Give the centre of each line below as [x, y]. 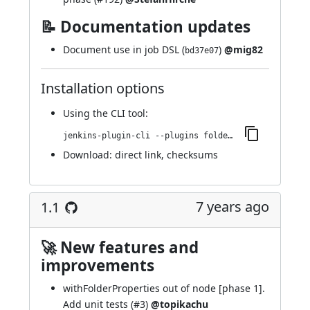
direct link [138, 155]
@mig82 [244, 49]
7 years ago [232, 207]
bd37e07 [202, 51]
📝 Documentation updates [146, 27]
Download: [89, 155]
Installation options [103, 88]
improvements [98, 265]
